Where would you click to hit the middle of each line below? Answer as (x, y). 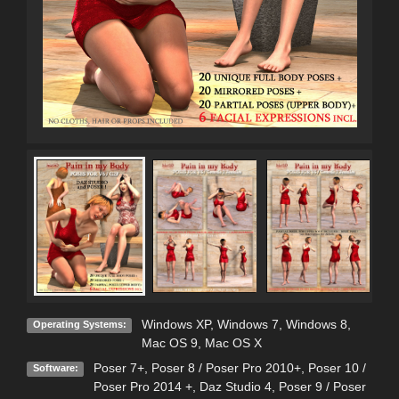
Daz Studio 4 (235, 387)
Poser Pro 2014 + (142, 387)
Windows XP (175, 325)
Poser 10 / (337, 368)
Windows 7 (248, 325)
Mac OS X (233, 343)
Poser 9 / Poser (322, 387)
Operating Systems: (79, 325)
